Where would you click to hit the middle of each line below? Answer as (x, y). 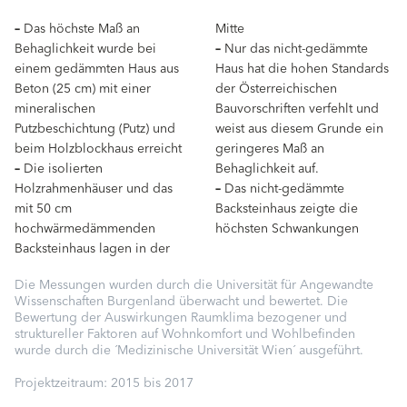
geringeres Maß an (269, 149)
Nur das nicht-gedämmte (294, 50)
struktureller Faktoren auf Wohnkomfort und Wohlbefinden (185, 335)
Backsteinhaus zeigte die (286, 209)
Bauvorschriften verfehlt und (297, 109)
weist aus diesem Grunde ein (299, 129)
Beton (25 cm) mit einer (83, 89)
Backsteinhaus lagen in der (92, 249)
